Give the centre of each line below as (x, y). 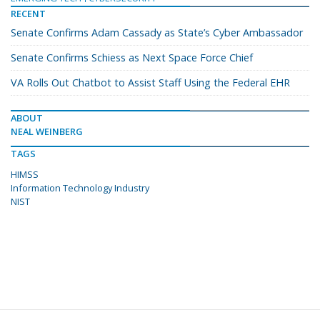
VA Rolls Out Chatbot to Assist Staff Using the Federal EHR (150, 83)
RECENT (28, 14)
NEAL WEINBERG (47, 132)
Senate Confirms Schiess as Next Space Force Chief (132, 58)
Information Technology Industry (80, 188)
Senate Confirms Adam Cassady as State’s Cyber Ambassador (157, 33)
